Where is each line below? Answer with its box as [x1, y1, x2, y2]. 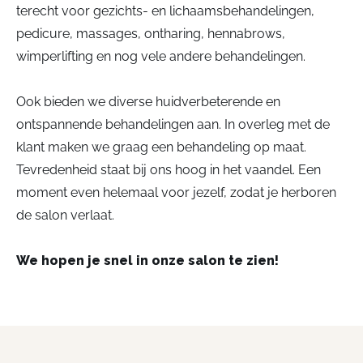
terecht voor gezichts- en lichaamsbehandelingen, [16, 2, 314, 19]
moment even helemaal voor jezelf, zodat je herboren [16, 184, 336, 200]
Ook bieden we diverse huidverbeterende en [16, 93, 280, 109]
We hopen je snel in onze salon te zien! [16, 252, 279, 268]
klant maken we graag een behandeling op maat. [16, 139, 306, 155]
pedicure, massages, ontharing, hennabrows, [16, 25, 285, 41]
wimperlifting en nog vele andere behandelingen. [16, 48, 305, 64]
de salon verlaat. [16, 207, 114, 223]
